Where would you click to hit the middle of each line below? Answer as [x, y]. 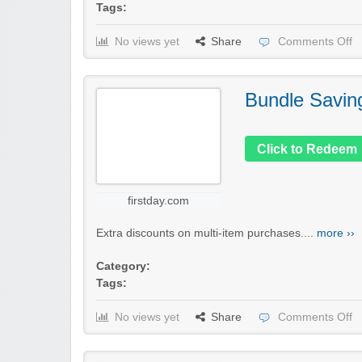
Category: [123, 266]
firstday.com [158, 200]
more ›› [336, 233]
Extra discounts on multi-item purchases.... [206, 233]
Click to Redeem [307, 149]
